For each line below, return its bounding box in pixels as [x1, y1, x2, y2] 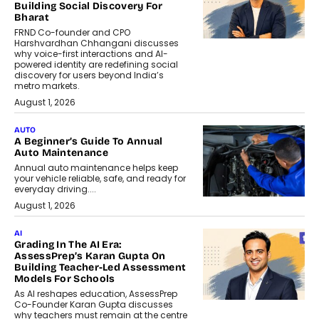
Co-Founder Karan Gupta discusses [14, 298, 173, 311]
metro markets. [14, 80, 80, 93]
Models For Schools [14, 273, 115, 286]
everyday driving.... [14, 183, 96, 196]
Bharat [14, 11, 49, 24]
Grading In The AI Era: [14, 239, 122, 251]
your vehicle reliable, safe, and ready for [14, 172, 186, 185]
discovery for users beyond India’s [14, 69, 164, 82]
